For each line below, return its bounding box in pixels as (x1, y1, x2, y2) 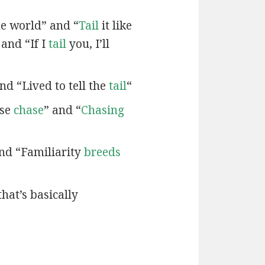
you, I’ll (66, 35, 109, 51)
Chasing (80, 102, 124, 118)
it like (98, 17, 132, 33)
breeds (83, 144, 121, 160)
